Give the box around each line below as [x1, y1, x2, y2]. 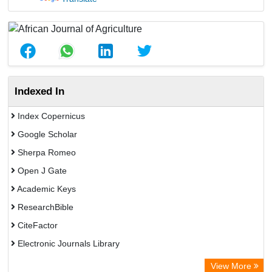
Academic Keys [15, 184, 76, 194]
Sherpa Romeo [15, 148, 76, 157]
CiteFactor [15, 220, 58, 230]
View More [211, 261, 254, 271]
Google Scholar [15, 129, 77, 139]
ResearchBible [15, 202, 73, 212]
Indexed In [15, 85, 64, 97]
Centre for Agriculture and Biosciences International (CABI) [15, 257, 243, 267]
